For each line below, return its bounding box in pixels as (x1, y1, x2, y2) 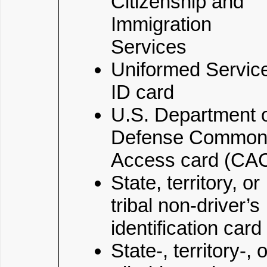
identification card (111, 217, 262, 239)
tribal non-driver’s (111, 194, 260, 216)
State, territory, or (111, 172, 260, 194)
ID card (111, 81, 174, 103)
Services (111, 36, 187, 58)
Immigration (111, 13, 212, 35)
